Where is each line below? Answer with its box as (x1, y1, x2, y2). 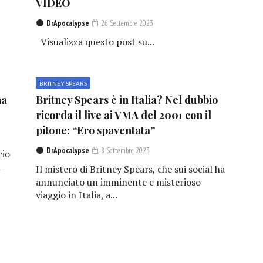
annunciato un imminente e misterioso (35, 175, 201, 188)
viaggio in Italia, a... (35, 188, 117, 201)
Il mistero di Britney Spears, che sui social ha (35, 162, 225, 176)
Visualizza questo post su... (35, 35, 154, 48)
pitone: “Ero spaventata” (35, 123, 155, 137)
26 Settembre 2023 (99, 18, 153, 28)
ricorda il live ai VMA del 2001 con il (35, 107, 211, 122)
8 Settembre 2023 (99, 145, 150, 156)
